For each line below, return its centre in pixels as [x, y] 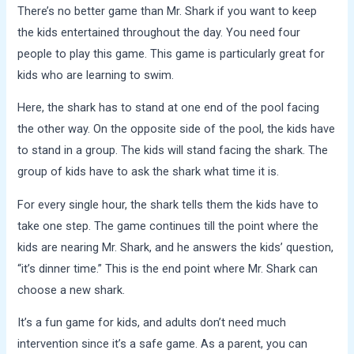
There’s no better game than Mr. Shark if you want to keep [168, 11]
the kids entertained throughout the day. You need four [159, 32]
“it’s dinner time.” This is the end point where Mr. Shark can [168, 268]
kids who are [52, 75]
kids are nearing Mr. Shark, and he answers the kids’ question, [176, 247]
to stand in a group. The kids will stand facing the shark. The [173, 151]
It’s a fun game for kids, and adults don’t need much [152, 323]
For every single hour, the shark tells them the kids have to [168, 204]
